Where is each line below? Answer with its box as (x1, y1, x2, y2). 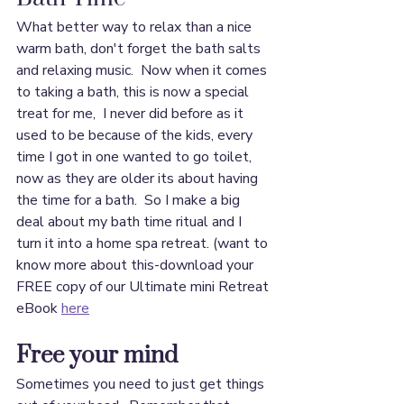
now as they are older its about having (16, 169, 262, 189)
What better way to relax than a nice (16, 17, 255, 38)
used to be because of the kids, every (16, 125, 256, 146)
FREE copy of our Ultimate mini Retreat (16, 277, 272, 298)
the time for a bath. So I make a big (16, 190, 243, 211)
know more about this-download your (16, 255, 257, 276)
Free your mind (16, 341, 178, 372)
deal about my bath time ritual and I (16, 212, 245, 233)
